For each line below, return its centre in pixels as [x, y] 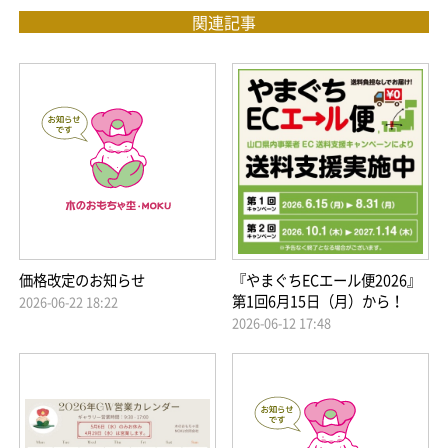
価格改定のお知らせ [81, 280]
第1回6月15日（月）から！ [318, 301]
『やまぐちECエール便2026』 [327, 280]
